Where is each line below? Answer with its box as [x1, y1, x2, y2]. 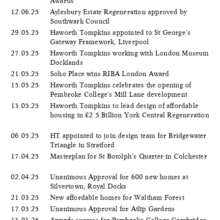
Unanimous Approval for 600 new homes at [50, 172, 188, 181]
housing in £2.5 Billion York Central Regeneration [50, 110, 209, 119]
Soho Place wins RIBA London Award [50, 69, 171, 78]
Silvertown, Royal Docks [50, 182, 129, 190]
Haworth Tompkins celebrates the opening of [50, 81, 192, 89]
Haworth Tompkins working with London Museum [50, 49, 209, 57]
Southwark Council [50, 17, 112, 25]
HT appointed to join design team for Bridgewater [50, 131, 207, 139]
